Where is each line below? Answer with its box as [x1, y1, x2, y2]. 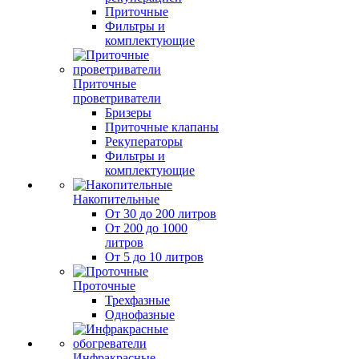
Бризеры [105, 106, 151, 119]
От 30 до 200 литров [105, 207, 216, 220]
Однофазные [105, 308, 175, 321]
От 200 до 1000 [105, 221, 188, 235]
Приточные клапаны [105, 120, 219, 134]
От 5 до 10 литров [105, 250, 204, 264]
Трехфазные [105, 293, 170, 307]
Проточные [73, 279, 135, 292]
